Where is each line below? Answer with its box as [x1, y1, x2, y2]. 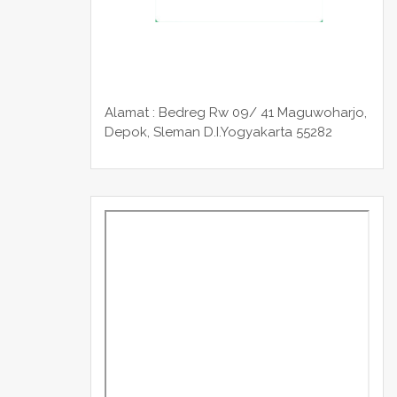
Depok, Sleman [105, 124, 204, 141]
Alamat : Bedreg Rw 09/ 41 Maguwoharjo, [105, 105, 367, 121]
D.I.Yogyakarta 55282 [204, 124, 332, 141]
